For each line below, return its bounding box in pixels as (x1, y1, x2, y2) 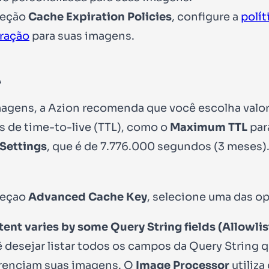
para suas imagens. (29, 29, 134, 43)
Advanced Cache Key (28, 190, 147, 204)
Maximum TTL (170, 120, 247, 134)
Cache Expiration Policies (28, 10, 172, 23)
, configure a (172, 10, 241, 23)
